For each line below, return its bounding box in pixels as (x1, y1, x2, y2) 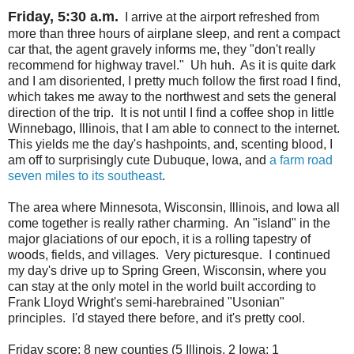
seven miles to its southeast (8, 168, 162, 183)
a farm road (269, 153, 333, 167)
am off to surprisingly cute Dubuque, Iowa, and (8, 153, 269, 167)
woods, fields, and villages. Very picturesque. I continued (8, 247, 330, 262)
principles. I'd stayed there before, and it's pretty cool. (8, 311, 305, 325)
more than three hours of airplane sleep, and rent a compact (8, 26, 340, 40)
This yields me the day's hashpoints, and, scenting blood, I (8, 137, 333, 151)
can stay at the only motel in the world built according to (8, 279, 316, 293)
